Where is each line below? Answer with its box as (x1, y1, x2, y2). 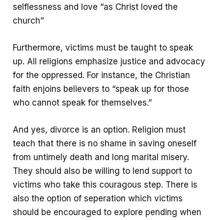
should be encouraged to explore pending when (13, 207, 202, 218)
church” (13, 16, 44, 26)
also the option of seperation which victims (13, 193, 183, 204)
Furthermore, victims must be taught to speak (13, 43, 193, 53)
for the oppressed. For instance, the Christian (13, 70, 191, 81)
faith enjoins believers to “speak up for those (13, 84, 190, 94)
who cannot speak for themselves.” (13, 98, 152, 108)
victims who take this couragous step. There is (13, 180, 198, 190)
